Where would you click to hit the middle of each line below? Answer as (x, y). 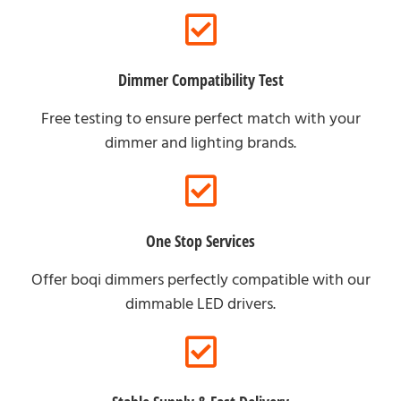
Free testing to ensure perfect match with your (200, 119)
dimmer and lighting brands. (200, 143)
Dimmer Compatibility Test (200, 80)
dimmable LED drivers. (200, 304)
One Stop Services (200, 241)
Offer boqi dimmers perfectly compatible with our (200, 280)
